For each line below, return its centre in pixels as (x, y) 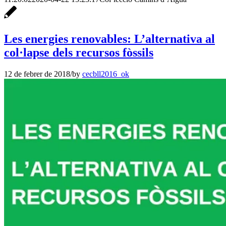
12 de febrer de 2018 (37, 74)
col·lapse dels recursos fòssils (79, 52)
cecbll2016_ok (106, 74)
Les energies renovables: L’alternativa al (109, 39)
